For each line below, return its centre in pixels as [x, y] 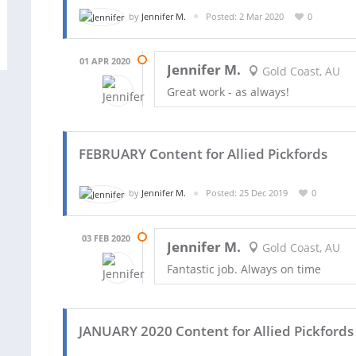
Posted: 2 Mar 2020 [245, 16]
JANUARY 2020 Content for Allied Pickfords [216, 331]
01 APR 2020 [105, 61]
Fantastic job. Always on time [244, 269]
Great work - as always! [228, 92]
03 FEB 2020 [106, 238]
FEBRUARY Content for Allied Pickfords [203, 154]
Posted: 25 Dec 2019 [247, 193]
